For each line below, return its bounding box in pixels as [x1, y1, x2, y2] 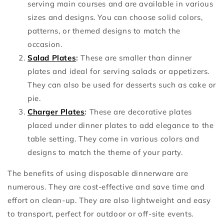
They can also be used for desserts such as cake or [27, 79, 216, 89]
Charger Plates [27, 106, 85, 116]
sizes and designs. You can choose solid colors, [27, 12, 203, 22]
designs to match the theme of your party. [27, 147, 183, 157]
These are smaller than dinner [78, 52, 192, 62]
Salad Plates [27, 52, 76, 62]
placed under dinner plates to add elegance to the [27, 120, 214, 130]
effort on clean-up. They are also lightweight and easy [7, 195, 211, 205]
